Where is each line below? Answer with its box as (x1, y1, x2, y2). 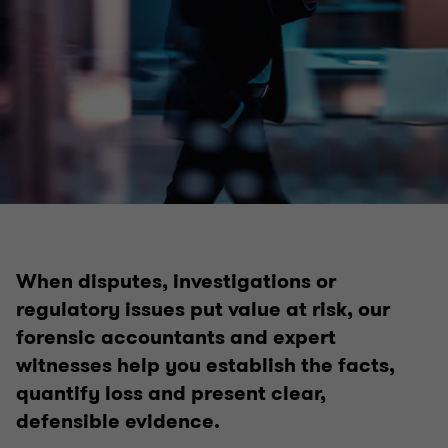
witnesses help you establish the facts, (16, 352, 395, 379)
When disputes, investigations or (16, 268, 336, 295)
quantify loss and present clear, (16, 380, 326, 407)
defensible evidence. (16, 408, 220, 435)
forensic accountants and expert (16, 324, 336, 351)
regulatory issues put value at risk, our (16, 296, 390, 323)
